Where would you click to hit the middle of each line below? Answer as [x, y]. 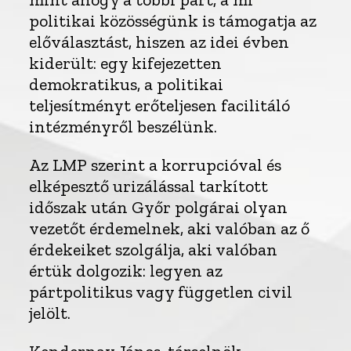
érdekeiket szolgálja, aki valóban [154, 250]
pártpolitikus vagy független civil [161, 292]
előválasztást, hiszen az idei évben [159, 42]
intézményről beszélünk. [123, 127]
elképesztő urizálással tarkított [149, 186]
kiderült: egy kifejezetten [126, 63]
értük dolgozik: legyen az [126, 271]
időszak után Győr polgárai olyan [159, 208]
